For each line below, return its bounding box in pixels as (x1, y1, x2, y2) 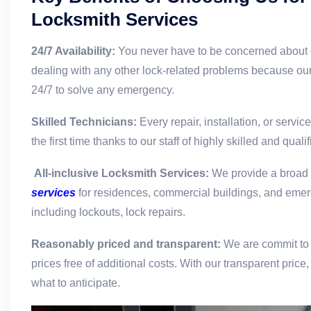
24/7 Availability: (31, 45, 115, 58)
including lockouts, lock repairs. (31, 206, 188, 219)
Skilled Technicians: (31, 116, 137, 128)
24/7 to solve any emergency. (31, 84, 174, 96)
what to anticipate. (31, 277, 120, 289)
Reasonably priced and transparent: (31, 238, 224, 251)
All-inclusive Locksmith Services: (34, 167, 212, 180)
